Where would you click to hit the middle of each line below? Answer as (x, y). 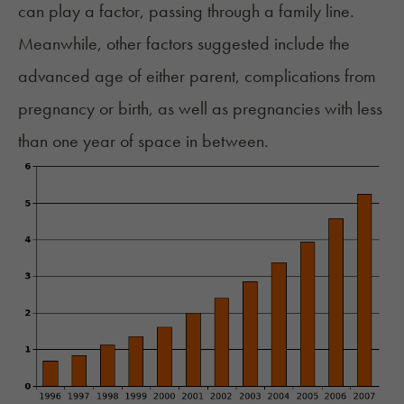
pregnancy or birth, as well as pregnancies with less (200, 108)
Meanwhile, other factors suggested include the (184, 43)
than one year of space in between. (143, 140)
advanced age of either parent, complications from (197, 75)
